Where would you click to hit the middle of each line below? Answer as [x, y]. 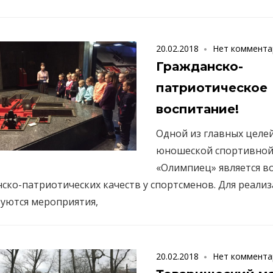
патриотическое [212, 88]
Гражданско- [200, 66]
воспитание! [198, 109]
